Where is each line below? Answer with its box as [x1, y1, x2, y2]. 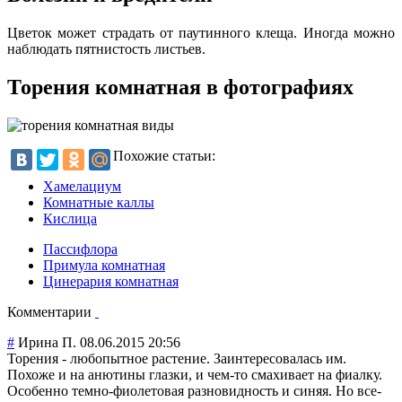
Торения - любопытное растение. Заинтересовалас [7, 351, 316, 367]
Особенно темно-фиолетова [7, 383, 178, 399]
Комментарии [7, 304, 95, 320]
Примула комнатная [43, 258, 165, 274]
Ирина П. [18, 335, 76, 351]
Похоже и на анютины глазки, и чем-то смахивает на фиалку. [7, 367, 382, 383]
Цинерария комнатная [43, 274, 179, 290]
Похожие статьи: [113, 148, 215, 164]
